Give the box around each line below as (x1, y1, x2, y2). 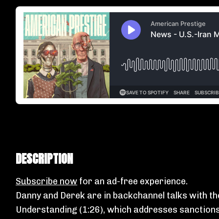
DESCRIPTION (16, 150, 73, 168)
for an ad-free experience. (77, 176, 188, 187)
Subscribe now (16, 176, 77, 187)
